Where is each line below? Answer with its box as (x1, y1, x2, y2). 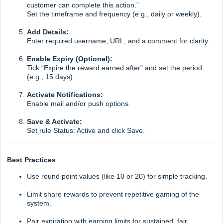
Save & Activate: (27, 117, 82, 126)
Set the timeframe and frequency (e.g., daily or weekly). (27, 10, 202, 18)
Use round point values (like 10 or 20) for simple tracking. (27, 172, 207, 180)
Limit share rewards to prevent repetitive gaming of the (27, 190, 199, 198)
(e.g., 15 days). (27, 73, 75, 81)
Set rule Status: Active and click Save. (27, 126, 145, 135)
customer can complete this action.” (27, 1, 139, 9)
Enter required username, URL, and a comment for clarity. (27, 37, 210, 45)
